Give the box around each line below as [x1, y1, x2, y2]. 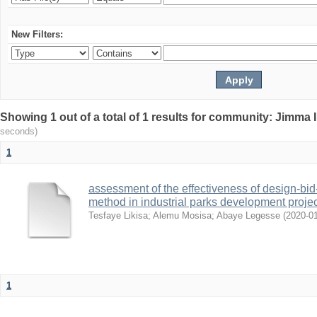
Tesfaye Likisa [88, 210, 148, 221]
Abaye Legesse [217, 210, 280, 221]
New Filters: [11, 29, 63, 40]
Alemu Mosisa [153, 210, 212, 221]
